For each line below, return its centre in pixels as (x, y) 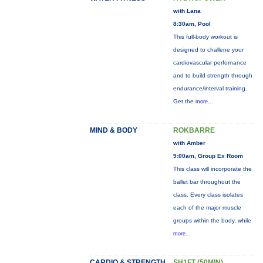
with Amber (189, 143)
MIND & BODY (113, 130)
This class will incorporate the (212, 169)
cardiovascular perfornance (210, 63)
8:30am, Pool (192, 24)
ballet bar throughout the (207, 182)
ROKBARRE (194, 130)
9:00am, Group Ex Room (208, 156)
